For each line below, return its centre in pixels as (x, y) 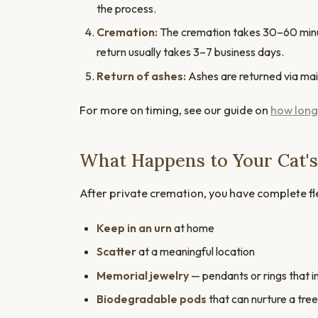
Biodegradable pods (152, 299)
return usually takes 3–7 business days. (190, 52)
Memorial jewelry (143, 275)
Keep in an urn (134, 227)
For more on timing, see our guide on (175, 110)
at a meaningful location (196, 252)
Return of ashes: (141, 76)
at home (193, 227)
